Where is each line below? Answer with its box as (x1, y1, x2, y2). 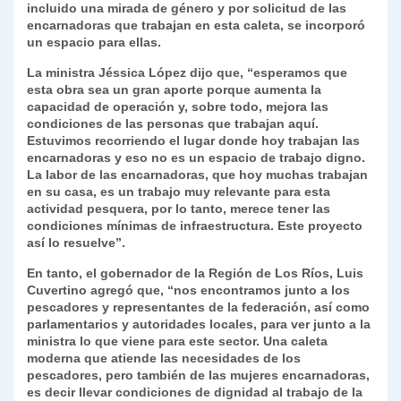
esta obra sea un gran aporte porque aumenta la (27, 82, 321, 98)
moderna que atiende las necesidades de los (27, 351, 301, 366)
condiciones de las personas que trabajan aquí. (27, 116, 319, 132)
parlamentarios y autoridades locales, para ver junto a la (27, 317, 371, 332)
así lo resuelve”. (27, 235, 125, 251)
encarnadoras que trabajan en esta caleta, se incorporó (27, 18, 365, 33)
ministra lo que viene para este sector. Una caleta (27, 334, 328, 349)
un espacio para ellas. (27, 35, 161, 50)
